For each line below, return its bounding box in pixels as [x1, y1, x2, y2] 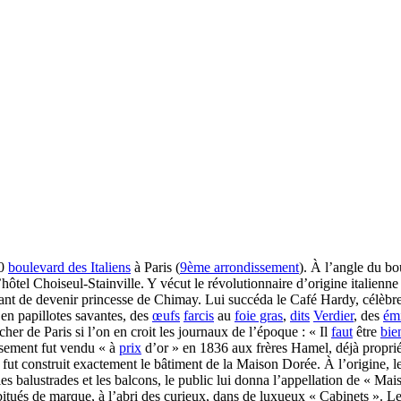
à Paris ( [131, 260, 180, 275]
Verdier [313, 308, 354, 323]
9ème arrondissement [180, 260, 299, 275]
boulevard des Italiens [8, 260, 131, 275]
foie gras [235, 308, 283, 323]
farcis [183, 308, 214, 323]
